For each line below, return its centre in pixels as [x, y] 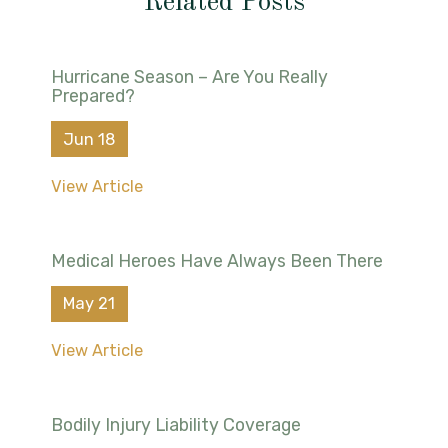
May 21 [89, 304]
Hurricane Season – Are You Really [189, 76]
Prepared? [92, 95]
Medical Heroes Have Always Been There [216, 260]
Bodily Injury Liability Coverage [175, 425]
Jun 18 [89, 139]
